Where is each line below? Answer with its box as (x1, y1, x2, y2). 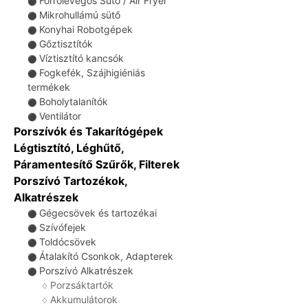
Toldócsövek (39, 236, 96, 247)
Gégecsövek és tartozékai (39, 207, 157, 219)
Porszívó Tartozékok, (14, 174, 127, 188)
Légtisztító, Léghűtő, (14, 141, 124, 155)
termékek (27, 81, 70, 93)
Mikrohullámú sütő (39, 9, 120, 21)
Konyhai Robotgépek (39, 23, 133, 35)
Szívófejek (39, 221, 86, 233)
